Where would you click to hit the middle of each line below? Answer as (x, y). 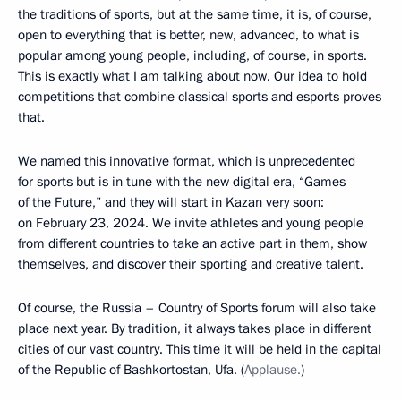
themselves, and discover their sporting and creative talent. (191, 264)
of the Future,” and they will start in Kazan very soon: (171, 203)
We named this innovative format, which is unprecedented (187, 162)
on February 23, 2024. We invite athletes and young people (191, 223)
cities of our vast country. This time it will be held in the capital (200, 350)
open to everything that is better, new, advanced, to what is (188, 35)
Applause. (273, 370)
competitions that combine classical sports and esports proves (200, 97)
